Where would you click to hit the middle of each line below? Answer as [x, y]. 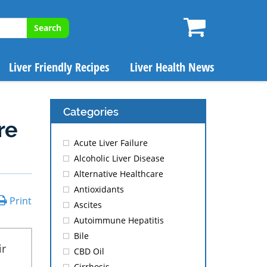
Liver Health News [172, 67]
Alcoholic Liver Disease [119, 158]
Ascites [88, 205]
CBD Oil [89, 251]
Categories [91, 112]
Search [48, 28]
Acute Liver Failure [111, 143]
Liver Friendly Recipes [59, 67]
